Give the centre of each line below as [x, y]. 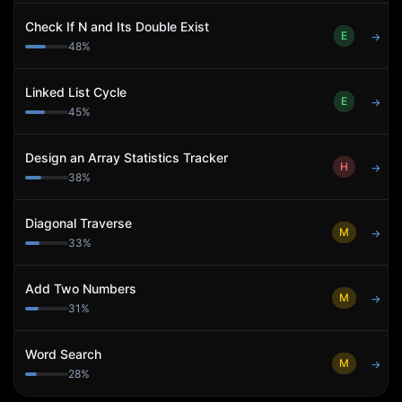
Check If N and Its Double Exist [117, 26]
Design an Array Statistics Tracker [127, 157]
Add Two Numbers [81, 288]
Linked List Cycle [76, 92]
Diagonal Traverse [79, 223]
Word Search [63, 354]
